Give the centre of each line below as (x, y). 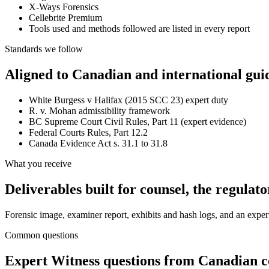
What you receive (38, 164)
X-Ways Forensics (64, 7)
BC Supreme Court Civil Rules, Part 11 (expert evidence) (138, 122)
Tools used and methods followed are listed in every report (139, 29)
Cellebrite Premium (65, 18)
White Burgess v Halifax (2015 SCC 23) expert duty (128, 100)
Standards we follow (44, 49)
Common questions (41, 235)
